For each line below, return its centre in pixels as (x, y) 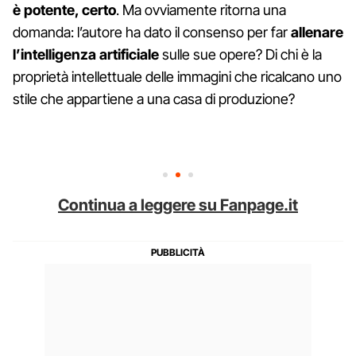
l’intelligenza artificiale (86, 54)
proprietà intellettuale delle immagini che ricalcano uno (177, 76)
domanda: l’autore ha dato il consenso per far (152, 32)
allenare (317, 32)
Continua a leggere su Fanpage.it (178, 205)
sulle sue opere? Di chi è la (240, 54)
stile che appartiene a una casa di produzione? (154, 99)
